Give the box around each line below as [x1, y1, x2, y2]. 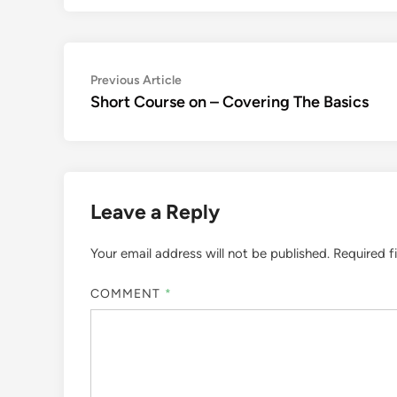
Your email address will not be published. [90, 245, 330, 261]
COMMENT [90, 285, 165, 301]
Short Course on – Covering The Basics [90, 92, 369, 112]
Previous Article [90, 73, 182, 88]
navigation [90, 97, 192, 122]
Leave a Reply [90, 199, 220, 224]
